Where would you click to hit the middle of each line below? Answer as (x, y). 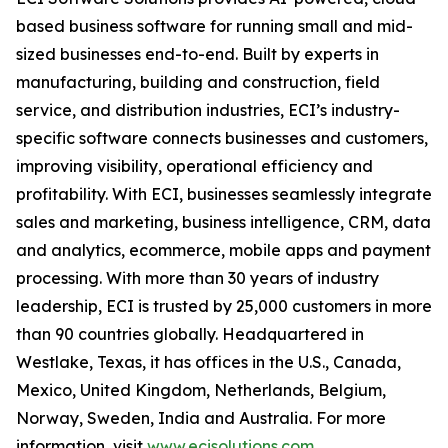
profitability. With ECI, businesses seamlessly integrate (224, 194)
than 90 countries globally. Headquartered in (190, 334)
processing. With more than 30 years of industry (197, 278)
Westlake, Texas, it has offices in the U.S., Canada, (208, 362)
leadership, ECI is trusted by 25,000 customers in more (224, 306)
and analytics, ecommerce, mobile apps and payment (223, 250)
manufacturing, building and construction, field (198, 82)
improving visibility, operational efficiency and (194, 166)
